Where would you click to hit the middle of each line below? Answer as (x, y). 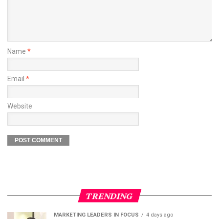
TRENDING (109, 196)
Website (20, 106)
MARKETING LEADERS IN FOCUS (96, 215)
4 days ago (160, 215)
